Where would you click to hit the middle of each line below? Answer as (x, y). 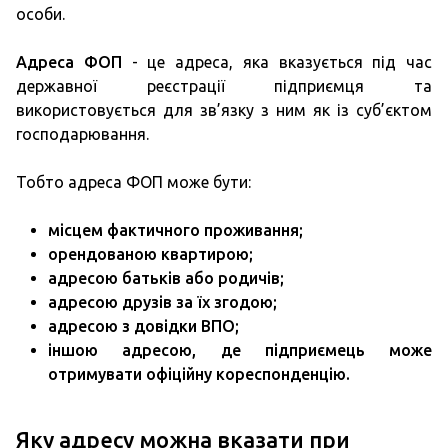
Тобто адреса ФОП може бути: (133, 182)
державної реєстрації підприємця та (224, 86)
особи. (40, 14)
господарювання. (82, 134)
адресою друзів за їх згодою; (162, 302)
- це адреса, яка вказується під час (276, 62)
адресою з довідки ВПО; (143, 326)
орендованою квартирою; (150, 254)
